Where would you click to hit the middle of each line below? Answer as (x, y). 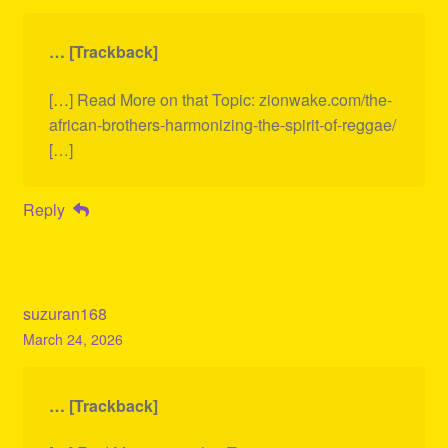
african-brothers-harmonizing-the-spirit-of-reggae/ (222, 124)
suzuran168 (64, 313)
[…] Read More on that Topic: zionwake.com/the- (220, 99)
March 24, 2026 (72, 338)
